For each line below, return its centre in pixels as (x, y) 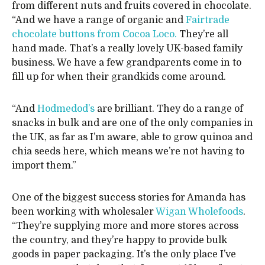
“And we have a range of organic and (99, 20)
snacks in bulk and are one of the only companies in (132, 123)
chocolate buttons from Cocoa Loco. (94, 35)
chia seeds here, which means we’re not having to (128, 152)
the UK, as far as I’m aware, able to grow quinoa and (132, 138)
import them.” (44, 166)
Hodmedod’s (66, 109)
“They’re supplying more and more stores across (125, 226)
